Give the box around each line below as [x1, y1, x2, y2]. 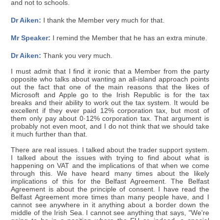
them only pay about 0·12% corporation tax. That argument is [11, 114, 209, 122]
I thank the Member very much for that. [41, 16, 165, 24]
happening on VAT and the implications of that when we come [11, 162, 209, 169]
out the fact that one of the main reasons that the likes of [11, 83, 209, 91]
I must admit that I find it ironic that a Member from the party [11, 67, 209, 75]
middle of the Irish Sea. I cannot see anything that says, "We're [11, 209, 209, 217]
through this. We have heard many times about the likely [11, 169, 209, 177]
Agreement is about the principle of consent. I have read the [11, 185, 209, 193]
